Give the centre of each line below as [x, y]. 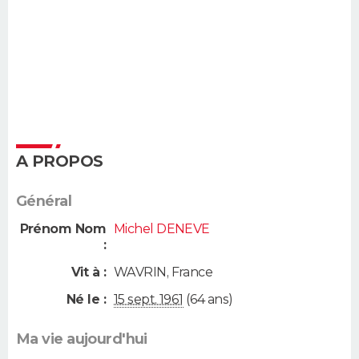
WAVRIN [140, 272]
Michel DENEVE [162, 229]
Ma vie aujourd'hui [82, 339]
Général [44, 202]
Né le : [86, 300]
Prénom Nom [63, 229]
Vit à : [88, 272]
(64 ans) [208, 300]
